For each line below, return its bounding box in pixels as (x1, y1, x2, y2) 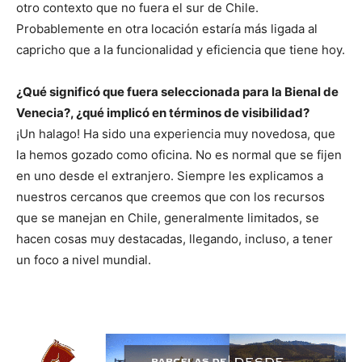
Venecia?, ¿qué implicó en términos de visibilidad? (16, 105, 309, 120)
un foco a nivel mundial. (16, 252, 151, 267)
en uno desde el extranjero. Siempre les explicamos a (16, 168, 323, 183)
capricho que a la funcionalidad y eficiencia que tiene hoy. (16, 42, 345, 57)
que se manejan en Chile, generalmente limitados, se (16, 210, 319, 225)
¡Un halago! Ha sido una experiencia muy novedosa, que (16, 126, 335, 141)
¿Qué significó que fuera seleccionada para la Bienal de (16, 84, 339, 99)
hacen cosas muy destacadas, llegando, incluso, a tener (16, 231, 333, 246)
